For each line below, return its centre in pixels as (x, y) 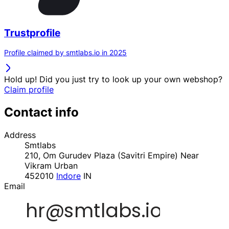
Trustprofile (32, 33)
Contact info (41, 112)
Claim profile (29, 90)
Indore (68, 176)
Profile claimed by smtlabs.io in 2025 (65, 53)
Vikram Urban (51, 166)
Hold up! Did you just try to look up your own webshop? (113, 79)
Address (20, 135)
